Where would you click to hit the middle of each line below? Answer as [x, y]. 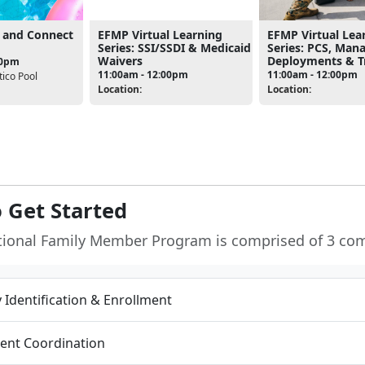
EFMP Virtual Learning [160, 35]
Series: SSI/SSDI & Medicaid [174, 48]
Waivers [120, 61]
